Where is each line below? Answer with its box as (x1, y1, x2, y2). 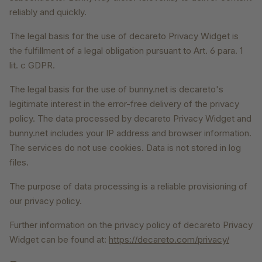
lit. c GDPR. (9, 60, 55, 71)
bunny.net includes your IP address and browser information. (9, 127, 251, 139)
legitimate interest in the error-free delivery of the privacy (9, 98, 239, 110)
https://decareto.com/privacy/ (109, 234, 229, 246)
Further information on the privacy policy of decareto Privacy (9, 219, 253, 231)
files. (9, 157, 29, 168)
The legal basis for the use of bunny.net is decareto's (9, 84, 223, 95)
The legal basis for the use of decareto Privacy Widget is (9, 30, 239, 42)
